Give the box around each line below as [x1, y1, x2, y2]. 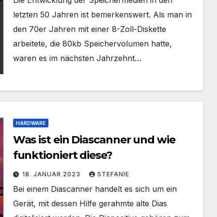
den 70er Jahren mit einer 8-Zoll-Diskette [13, 24, 166, 34]
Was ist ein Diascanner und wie [13, 133, 175, 146]
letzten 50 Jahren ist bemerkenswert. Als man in [13, 10, 192, 19]
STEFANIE [97, 170, 129, 178]
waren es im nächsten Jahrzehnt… [13, 53, 141, 63]
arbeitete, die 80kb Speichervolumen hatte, [13, 39, 172, 48]
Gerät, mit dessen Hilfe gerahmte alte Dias [13, 199, 167, 208]
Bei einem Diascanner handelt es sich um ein [13, 184, 177, 194]
